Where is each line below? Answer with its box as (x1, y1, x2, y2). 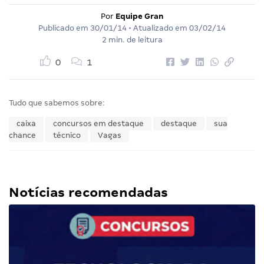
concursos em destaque (53, 118, 144, 128)
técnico (53, 130, 81, 140)
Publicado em (38, 23, 90, 32)
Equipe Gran (115, 11, 164, 21)
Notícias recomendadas (9, 184, 168, 200)
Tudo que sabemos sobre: (9, 98, 105, 107)
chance (9, 130, 36, 140)
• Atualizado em (127, 23, 189, 32)
